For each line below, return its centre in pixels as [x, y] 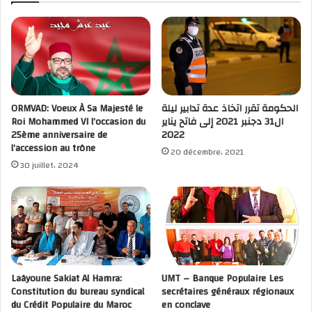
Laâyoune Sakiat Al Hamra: [67, 278]
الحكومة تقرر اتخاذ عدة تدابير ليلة [230, 109]
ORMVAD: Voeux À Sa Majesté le [77, 109]
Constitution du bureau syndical [78, 291]
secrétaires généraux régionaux [228, 291]
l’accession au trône [55, 148]
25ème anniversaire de [59, 135]
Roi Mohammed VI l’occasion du [78, 122]
